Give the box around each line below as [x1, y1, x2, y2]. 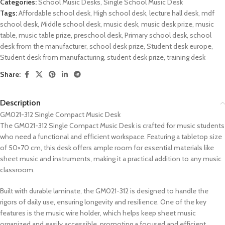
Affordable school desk [19, 8, 90, 18]
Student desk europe [147, 41, 211, 51]
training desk [167, 52, 205, 62]
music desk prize [141, 19, 192, 29]
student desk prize [107, 52, 164, 62]
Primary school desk [125, 30, 187, 40]
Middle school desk [41, 19, 100, 29]
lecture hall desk [149, 8, 198, 18]
